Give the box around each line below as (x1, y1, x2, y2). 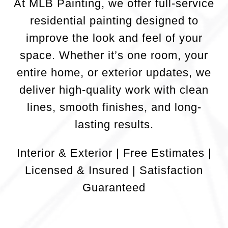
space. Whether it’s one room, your (20, 49, 208, 62)
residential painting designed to (30, 14, 198, 27)
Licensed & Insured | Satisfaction (25, 164, 203, 177)
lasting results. (74, 118, 154, 131)
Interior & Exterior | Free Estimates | (16, 147, 212, 160)
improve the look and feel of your (25, 32, 203, 45)
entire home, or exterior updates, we (17, 66, 211, 79)
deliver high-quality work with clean (19, 83, 209, 97)
